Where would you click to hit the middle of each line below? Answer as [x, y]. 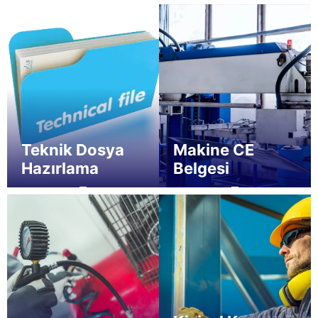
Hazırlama [60, 168]
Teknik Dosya [73, 149]
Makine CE [214, 149]
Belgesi [201, 168]
